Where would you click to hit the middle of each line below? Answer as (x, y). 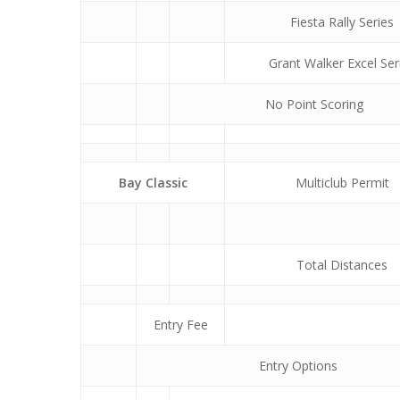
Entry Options (298, 365)
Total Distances (342, 264)
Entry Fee (180, 324)
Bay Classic (153, 182)
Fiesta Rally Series (342, 21)
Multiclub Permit (342, 182)
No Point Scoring (314, 104)
